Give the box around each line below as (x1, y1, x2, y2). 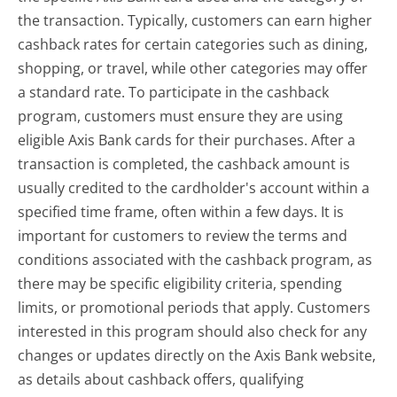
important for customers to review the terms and (18, 226, 348, 246)
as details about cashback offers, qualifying (18, 370, 305, 390)
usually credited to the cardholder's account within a (18, 178, 370, 198)
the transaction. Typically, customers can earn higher (18, 11, 373, 31)
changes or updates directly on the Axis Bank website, (18, 346, 377, 366)
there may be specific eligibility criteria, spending (18, 274, 343, 294)
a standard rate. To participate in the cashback (18, 82, 330, 103)
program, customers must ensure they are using (18, 106, 344, 127)
